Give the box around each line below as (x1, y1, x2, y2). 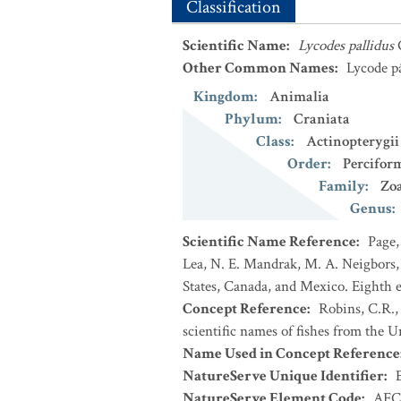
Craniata (294, 109, 350, 129)
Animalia (269, 87, 329, 107)
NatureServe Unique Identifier (183, 366, 384, 386)
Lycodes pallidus (298, 36, 394, 55)
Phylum (225, 109, 278, 129)
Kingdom (193, 87, 254, 107)
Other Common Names (183, 58, 335, 78)
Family (319, 176, 365, 196)
